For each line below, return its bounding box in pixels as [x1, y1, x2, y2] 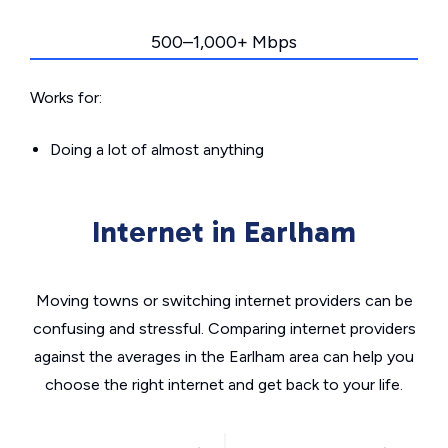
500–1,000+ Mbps [151, 31, 297, 53]
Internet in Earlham [92, 214, 356, 250]
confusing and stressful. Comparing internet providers [32, 319, 416, 338]
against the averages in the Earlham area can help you [34, 347, 414, 366]
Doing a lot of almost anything [50, 140, 264, 159]
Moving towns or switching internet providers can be [35, 291, 413, 310]
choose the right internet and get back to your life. [45, 375, 403, 394]
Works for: [30, 88, 102, 107]
